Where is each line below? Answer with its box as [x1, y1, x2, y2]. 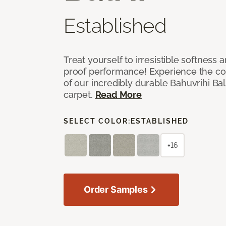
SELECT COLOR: [64, 117, 131, 125]
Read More [95, 89, 142, 100]
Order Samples [84, 184, 148, 195]
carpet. [64, 89, 95, 100]
